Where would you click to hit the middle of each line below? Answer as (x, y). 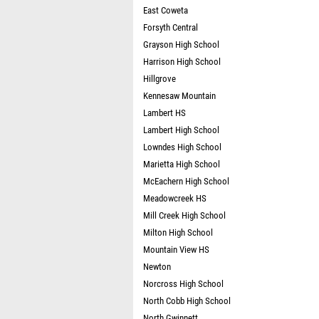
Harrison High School (182, 62)
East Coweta (166, 10)
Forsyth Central (171, 27)
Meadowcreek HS (175, 198)
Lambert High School (181, 130)
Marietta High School (182, 164)
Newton (157, 267)
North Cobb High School (187, 301)
